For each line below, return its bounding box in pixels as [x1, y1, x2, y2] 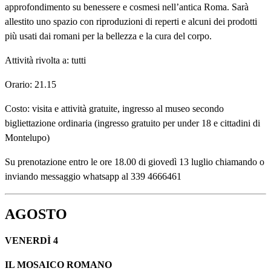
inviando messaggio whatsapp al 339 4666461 [5, 171, 181, 182]
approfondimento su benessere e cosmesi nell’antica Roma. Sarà [5, 2, 249, 13]
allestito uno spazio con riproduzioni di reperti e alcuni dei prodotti [5, 16, 257, 27]
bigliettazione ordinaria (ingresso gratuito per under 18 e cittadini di [5, 118, 260, 129]
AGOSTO [5, 206, 67, 223]
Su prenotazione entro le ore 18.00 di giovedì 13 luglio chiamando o [5, 157, 264, 168]
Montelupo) [5, 132, 50, 143]
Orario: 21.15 [5, 79, 56, 90]
